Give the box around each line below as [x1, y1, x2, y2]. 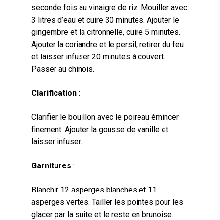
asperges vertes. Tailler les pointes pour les [31, 197, 183, 207]
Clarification [31, 88, 79, 98]
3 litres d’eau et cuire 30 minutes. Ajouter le [31, 15, 179, 25]
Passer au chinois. [31, 64, 98, 74]
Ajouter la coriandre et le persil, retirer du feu [31, 40, 184, 50]
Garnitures [31, 161, 71, 171]
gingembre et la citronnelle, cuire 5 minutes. [31, 27, 180, 37]
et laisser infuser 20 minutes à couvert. [31, 52, 165, 62]
